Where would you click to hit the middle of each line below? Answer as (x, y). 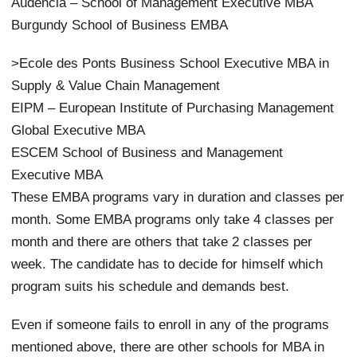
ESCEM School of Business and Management (147, 152)
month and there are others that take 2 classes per (162, 241)
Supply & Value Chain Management (116, 85)
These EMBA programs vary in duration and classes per (178, 196)
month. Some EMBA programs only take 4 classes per (173, 219)
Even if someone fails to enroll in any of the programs (171, 324)
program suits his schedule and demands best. (151, 286)
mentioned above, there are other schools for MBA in (168, 346)
